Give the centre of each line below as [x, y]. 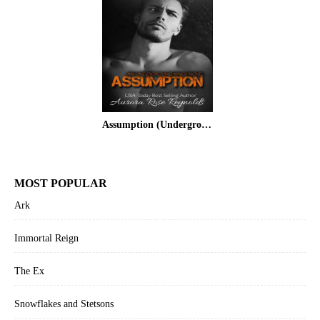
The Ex [29, 271]
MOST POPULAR [61, 183]
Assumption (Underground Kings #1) [207, 125]
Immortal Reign [46, 238]
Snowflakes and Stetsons [64, 304]
